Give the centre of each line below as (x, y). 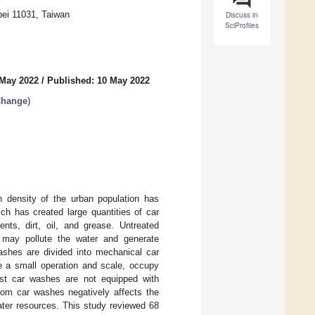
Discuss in (242, 15)
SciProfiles (242, 26)
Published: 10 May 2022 (98, 81)
